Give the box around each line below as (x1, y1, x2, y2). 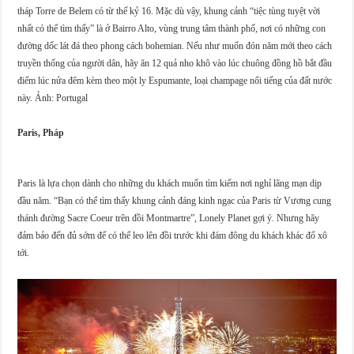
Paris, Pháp (17, 127, 65, 139)
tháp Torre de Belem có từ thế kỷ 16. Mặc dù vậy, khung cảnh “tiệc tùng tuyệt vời (17, 6, 321, 17)
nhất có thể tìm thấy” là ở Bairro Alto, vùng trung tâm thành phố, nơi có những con (17, 23, 326, 35)
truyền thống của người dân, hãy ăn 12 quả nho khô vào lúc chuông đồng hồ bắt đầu (17, 58, 333, 70)
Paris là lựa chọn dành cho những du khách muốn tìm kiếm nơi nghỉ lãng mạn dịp (17, 178, 322, 190)
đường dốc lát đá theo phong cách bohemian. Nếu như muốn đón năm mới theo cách (17, 40, 333, 52)
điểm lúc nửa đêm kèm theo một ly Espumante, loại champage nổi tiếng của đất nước (17, 75, 333, 87)
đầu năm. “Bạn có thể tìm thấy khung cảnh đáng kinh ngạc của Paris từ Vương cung (17, 195, 332, 207)
